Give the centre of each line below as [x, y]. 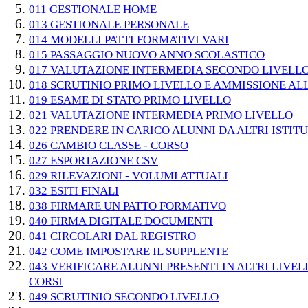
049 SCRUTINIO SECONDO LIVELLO [124, 297]
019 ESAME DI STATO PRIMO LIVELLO [130, 100]
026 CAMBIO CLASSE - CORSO [109, 145]
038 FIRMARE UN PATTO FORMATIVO [128, 206]
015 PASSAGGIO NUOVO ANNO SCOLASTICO [147, 55]
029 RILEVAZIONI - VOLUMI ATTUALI [129, 176]
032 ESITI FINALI [74, 191]
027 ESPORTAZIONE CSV [93, 161]
